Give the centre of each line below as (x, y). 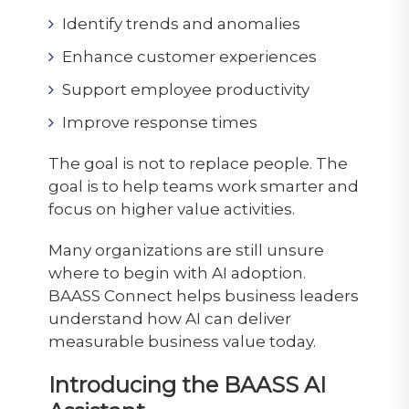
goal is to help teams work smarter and (203, 186)
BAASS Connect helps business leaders (203, 295)
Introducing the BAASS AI (187, 384)
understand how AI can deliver (169, 318)
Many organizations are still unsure (186, 250)
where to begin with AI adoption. (177, 273)
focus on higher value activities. (171, 209)
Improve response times (159, 122)
